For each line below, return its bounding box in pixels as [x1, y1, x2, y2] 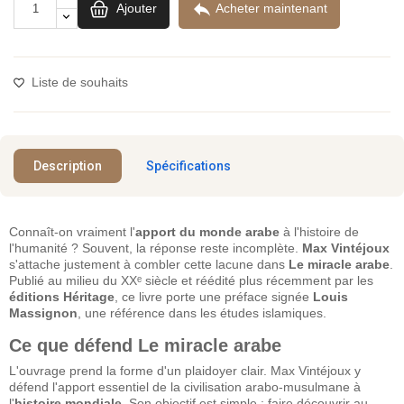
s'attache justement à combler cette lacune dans [9, 256, 289, 271]
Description [33, 158, 102, 173]
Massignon [9, 305, 78, 320]
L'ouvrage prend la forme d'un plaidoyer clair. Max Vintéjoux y [9, 363, 361, 378]
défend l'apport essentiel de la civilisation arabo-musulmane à [9, 379, 361, 394]
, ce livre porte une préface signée [115, 289, 313, 304]
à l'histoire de [280, 224, 359, 239]
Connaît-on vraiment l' [9, 224, 135, 239]
